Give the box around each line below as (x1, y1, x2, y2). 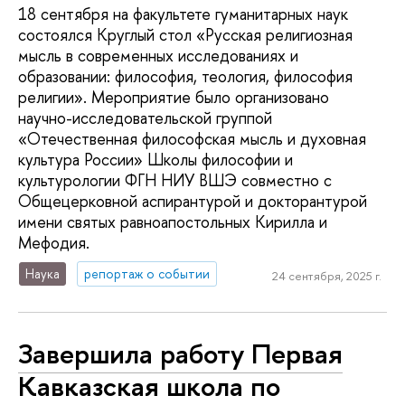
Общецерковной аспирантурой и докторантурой (18, 190, 367, 213)
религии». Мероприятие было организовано (18, 86, 329, 109)
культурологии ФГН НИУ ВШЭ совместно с (18, 169, 332, 193)
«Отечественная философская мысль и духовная (18, 127, 366, 151)
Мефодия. (18, 231, 89, 255)
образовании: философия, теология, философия (18, 65, 353, 89)
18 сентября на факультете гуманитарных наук (18, 3, 348, 26)
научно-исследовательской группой (18, 107, 272, 130)
